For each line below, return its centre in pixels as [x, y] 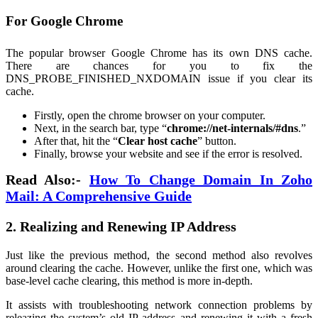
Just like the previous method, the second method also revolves [159, 256]
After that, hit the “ [76, 141]
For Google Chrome [64, 21]
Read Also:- [48, 180]
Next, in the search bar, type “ [100, 128]
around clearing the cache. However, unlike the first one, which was [159, 268]
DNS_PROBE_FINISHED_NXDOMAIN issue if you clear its [159, 79]
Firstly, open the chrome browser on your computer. [150, 116]
